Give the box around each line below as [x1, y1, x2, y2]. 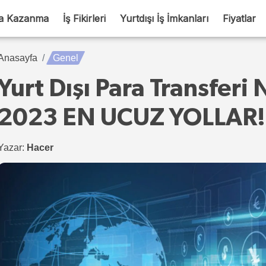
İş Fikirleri [63, 12, 106, 24]
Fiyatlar [223, 12, 256, 24]
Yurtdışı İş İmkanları [120, 12, 208, 24]
